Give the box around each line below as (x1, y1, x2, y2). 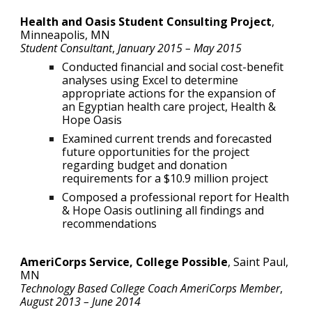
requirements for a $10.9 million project (62, 170, 269, 186)
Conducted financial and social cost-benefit (62, 58, 284, 75)
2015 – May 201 (155, 40, 236, 56)
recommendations (62, 215, 157, 231)
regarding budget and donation (62, 157, 228, 173)
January (118, 40, 155, 56)
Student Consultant (20, 40, 113, 56)
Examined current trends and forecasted (62, 130, 272, 146)
